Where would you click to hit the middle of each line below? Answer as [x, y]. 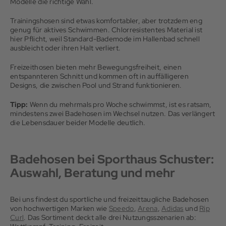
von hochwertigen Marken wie [60, 208]
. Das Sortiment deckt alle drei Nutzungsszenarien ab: [110, 217]
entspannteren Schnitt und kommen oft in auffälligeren [99, 76]
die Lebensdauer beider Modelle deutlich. [78, 123]
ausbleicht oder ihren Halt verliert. [66, 48]
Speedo [121, 208]
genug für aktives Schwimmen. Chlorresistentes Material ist [106, 30]
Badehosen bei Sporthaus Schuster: [112, 159]
